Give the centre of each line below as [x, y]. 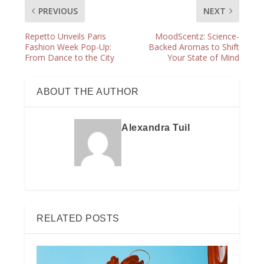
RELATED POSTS [78, 219]
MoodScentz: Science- [197, 37]
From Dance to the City [70, 58]
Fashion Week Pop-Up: [68, 47]
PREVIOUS [58, 11]
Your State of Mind [203, 58]
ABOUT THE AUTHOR [88, 92]
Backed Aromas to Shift [194, 47]
